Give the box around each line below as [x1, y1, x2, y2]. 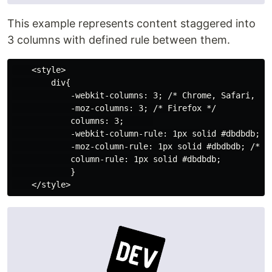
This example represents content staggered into [7, 17, 256, 30]
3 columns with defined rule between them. [7, 33, 230, 47]
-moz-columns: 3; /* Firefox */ [12, 103, 216, 114]
